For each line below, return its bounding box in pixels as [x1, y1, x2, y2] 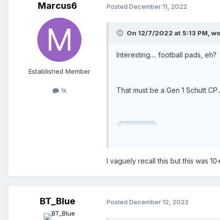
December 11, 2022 [129, 2, 187, 10]
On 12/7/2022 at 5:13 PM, [127, 29, 211, 37]
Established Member [28, 67, 90, 76]
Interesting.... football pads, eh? [116, 51, 217, 59]
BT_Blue [40, 196, 75, 207]
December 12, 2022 [129, 197, 189, 206]
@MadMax [121, 122, 153, 130]
